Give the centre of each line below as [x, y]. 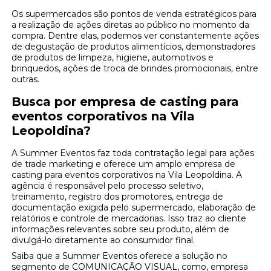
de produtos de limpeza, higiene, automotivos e [113, 58]
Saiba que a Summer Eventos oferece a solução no [120, 256]
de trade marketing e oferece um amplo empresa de [124, 164]
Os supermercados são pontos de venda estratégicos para [134, 14]
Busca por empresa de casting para [126, 102]
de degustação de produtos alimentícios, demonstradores [134, 47]
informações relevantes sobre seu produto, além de [121, 230]
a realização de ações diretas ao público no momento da [131, 25]
